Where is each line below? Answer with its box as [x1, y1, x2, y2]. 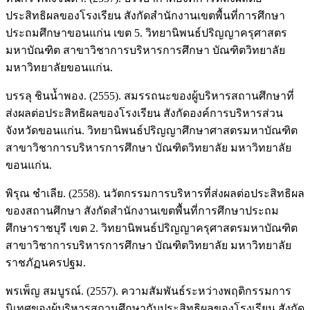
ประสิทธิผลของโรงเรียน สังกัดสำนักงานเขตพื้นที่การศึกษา [6, 10, 285, 22]
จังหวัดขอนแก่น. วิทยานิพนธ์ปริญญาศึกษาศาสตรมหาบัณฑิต [6, 125, 298, 137]
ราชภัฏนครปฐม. [6, 257, 86, 269]
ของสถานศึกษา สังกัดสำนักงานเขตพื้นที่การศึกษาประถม [6, 205, 279, 217]
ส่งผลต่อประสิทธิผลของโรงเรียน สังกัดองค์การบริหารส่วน [6, 107, 283, 120]
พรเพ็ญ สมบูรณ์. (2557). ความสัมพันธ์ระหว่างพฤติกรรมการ [6, 285, 291, 298]
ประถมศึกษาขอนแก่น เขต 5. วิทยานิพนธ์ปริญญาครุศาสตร [6, 27, 287, 39]
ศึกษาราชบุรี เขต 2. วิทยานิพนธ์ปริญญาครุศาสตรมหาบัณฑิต [6, 222, 298, 235]
